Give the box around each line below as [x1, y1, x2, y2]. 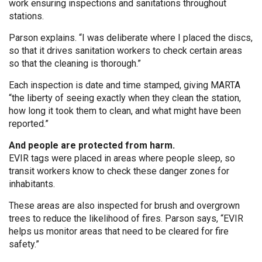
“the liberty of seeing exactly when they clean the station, [9, 92, 241, 104]
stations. [9, 11, 44, 22]
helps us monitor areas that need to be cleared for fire [9, 226, 229, 237]
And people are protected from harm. [9, 140, 175, 151]
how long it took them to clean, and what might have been [9, 105, 241, 116]
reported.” [9, 118, 49, 129]
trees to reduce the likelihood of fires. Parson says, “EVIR [9, 213, 243, 224]
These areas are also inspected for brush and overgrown [9, 200, 240, 211]
